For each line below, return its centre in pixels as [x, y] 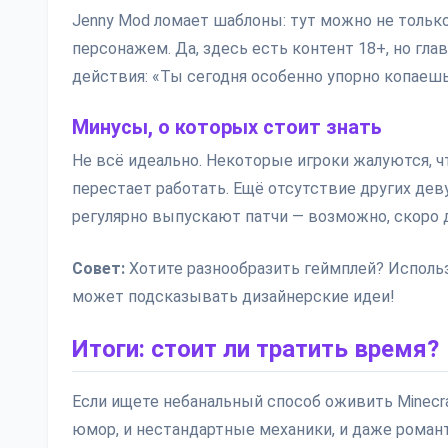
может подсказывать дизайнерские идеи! [233, 296]
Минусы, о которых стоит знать [227, 127]
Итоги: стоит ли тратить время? [255, 349]
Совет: [98, 268]
